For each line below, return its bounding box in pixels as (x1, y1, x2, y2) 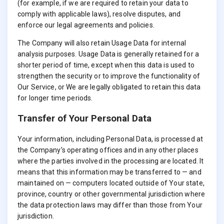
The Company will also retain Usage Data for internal (17, 39, 186, 47)
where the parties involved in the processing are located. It (17, 156, 204, 165)
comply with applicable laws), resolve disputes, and (17, 10, 181, 18)
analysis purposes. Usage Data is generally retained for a (17, 50, 199, 58)
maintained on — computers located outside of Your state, (17, 178, 204, 187)
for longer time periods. (17, 94, 93, 102)
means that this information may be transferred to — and (17, 167, 201, 176)
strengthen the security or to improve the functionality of (17, 72, 200, 80)
